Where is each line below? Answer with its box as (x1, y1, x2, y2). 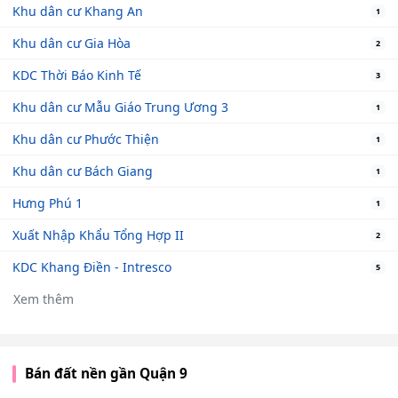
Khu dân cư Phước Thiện (12, 131, 159, 148)
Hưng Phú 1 (12, 195, 83, 212)
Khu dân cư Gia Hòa (12, 35, 131, 52)
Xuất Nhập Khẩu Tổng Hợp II (12, 227, 184, 244)
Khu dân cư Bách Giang (12, 163, 153, 180)
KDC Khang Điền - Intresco (12, 259, 171, 276)
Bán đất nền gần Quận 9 (24, 364, 187, 384)
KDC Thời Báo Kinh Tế (12, 67, 141, 84)
